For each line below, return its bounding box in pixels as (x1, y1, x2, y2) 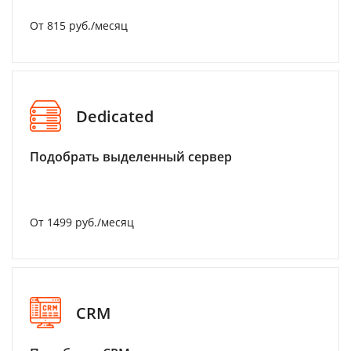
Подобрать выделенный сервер (30, 148, 232, 165)
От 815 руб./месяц (30, 18, 128, 33)
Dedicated (76, 105, 154, 127)
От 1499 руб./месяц (30, 215, 134, 230)
